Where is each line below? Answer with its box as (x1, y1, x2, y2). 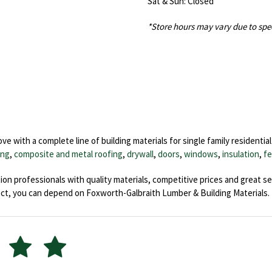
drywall (127, 148, 154, 160)
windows (184, 148, 218, 160)
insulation (222, 148, 259, 160)
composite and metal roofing (14, 148, 123, 160)
